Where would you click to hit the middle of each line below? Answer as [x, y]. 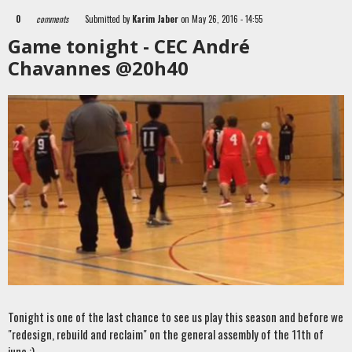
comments [51, 19]
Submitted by [108, 19]
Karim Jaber [155, 19]
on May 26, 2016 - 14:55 [220, 19]
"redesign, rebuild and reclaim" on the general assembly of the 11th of [166, 334]
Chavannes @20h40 [98, 68]
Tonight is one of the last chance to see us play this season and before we [176, 317]
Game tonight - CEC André [129, 46]
